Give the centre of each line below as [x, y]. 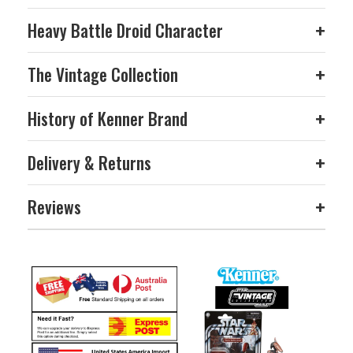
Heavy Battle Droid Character [125, 31]
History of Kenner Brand [108, 119]
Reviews [54, 207]
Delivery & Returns [89, 163]
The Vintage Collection [103, 75]
